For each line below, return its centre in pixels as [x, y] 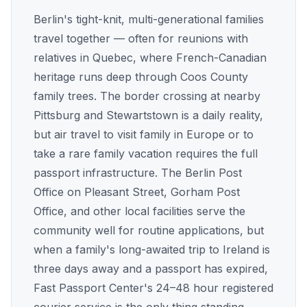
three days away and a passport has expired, [151, 269]
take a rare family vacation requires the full [146, 153]
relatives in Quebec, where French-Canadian [150, 58]
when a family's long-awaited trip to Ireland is [152, 249]
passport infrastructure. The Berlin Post [138, 173]
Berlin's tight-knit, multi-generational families [149, 19]
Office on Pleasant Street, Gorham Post [137, 192]
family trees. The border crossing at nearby [147, 96]
